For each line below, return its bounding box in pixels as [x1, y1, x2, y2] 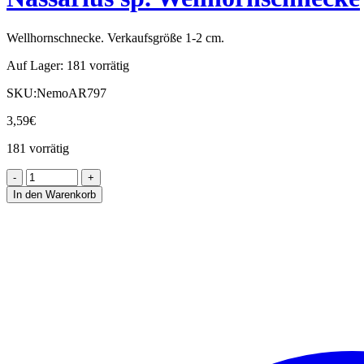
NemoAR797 [37, 85, 106, 100]
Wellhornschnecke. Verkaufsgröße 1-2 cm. [6, 30, 224, 45]
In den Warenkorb [13, 188, 96, 201]
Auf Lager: [6, 58, 63, 72]
